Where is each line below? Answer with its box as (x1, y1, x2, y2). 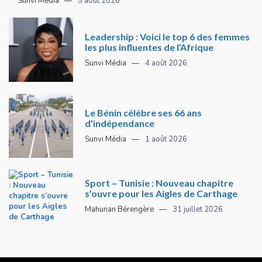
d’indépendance (85, 117, 154, 129)
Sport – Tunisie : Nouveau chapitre (85, 177, 233, 188)
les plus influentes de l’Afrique (85, 41, 213, 53)
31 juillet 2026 (173, 204, 223, 215)
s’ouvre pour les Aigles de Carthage (85, 187, 237, 199)
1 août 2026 (145, 133, 187, 144)
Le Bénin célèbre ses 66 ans (85, 106, 202, 118)
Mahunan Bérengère (85, 204, 154, 215)
